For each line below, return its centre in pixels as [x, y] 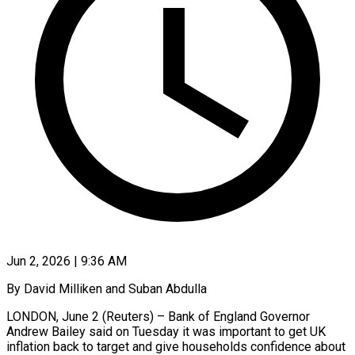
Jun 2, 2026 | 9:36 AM [67, 261]
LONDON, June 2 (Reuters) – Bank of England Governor [158, 316]
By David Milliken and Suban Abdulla [107, 288]
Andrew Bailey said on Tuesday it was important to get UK [166, 331]
